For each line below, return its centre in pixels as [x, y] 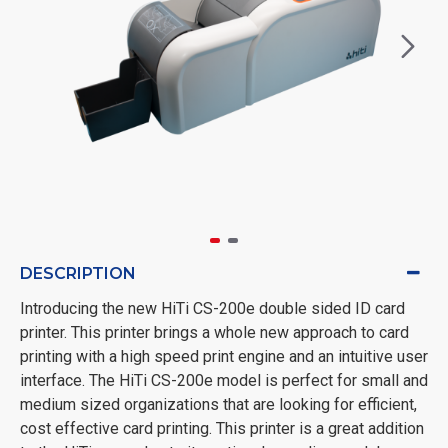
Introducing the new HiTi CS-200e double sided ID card [212, 308]
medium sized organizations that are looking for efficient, [218, 404]
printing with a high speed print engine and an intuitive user [224, 356]
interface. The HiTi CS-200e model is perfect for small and [224, 380]
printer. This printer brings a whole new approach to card [214, 332]
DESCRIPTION [78, 273]
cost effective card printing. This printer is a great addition [222, 428]
